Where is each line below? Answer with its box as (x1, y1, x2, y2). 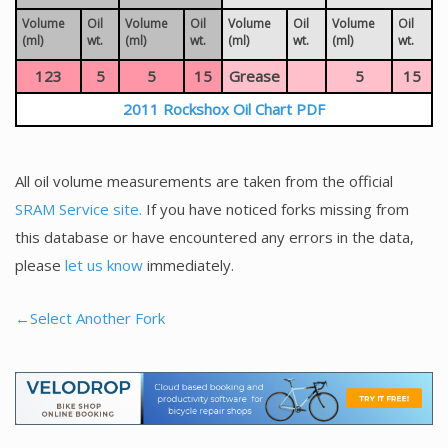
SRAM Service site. (15, 198, 142, 219)
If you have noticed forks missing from (142, 198, 409, 219)
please (15, 254, 65, 275)
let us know (65, 254, 143, 275)
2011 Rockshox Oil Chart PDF (123, 98, 325, 119)
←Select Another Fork (15, 307, 165, 328)
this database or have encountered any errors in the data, (15, 226, 414, 247)
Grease (229, 65, 280, 86)
